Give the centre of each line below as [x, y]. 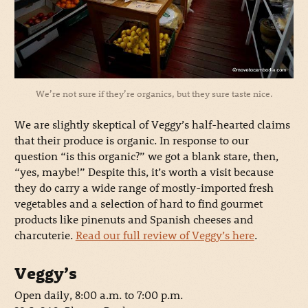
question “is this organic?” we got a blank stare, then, [146, 155]
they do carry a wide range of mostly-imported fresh [144, 187]
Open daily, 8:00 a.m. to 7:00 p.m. [98, 294]
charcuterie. [45, 234]
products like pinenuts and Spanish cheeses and [133, 219]
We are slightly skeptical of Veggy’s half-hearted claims [152, 124]
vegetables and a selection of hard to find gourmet [138, 203]
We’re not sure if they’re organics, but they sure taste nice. [154, 93]
